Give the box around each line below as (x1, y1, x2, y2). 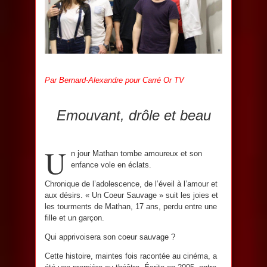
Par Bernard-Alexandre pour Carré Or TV (45, 76, 184, 85)
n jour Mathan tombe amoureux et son (71, 149, 202, 159)
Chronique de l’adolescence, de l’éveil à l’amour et (45, 179, 218, 189)
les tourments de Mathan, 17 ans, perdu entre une (45, 202, 217, 212)
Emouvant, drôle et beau (56, 107, 211, 124)
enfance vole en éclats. (71, 160, 151, 170)
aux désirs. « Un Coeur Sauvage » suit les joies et (45, 191, 218, 200)
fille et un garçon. (45, 213, 104, 223)
